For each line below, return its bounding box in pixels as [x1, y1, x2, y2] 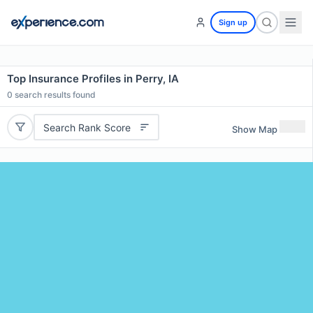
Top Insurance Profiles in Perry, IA [7, 72, 179, 85]
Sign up [219, 17, 247, 27]
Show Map [232, 123, 277, 135]
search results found [13, 89, 96, 100]
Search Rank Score [43, 121, 131, 133]
